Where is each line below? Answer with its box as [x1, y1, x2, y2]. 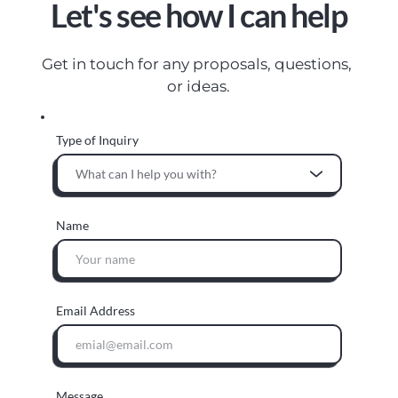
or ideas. [167, 77, 231, 96]
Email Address [56, 303, 136, 319]
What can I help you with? [76, 166, 218, 182]
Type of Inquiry [56, 132, 139, 148]
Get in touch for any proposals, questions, [42, 55, 353, 74]
